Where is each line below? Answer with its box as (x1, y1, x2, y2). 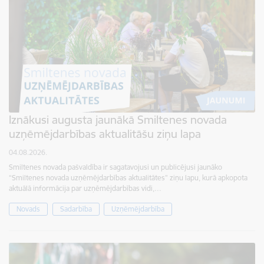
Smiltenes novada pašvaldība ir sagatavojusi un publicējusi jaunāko (9, 162, 222, 171)
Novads (16, 204, 40, 213)
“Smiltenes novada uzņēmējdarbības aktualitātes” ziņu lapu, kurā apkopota (9, 173, 247, 182)
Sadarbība (60, 204, 92, 213)
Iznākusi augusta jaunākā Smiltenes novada (9, 112, 227, 127)
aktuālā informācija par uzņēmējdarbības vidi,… (9, 183, 161, 193)
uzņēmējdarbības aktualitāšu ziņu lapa (9, 126, 201, 141)
